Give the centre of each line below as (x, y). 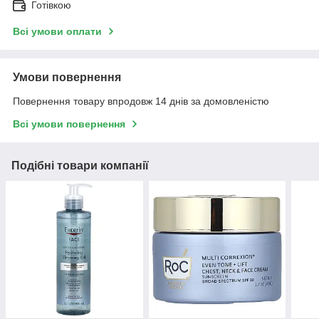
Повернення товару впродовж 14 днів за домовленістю (141, 101)
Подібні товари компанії (80, 166)
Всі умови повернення (69, 124)
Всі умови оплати (57, 32)
